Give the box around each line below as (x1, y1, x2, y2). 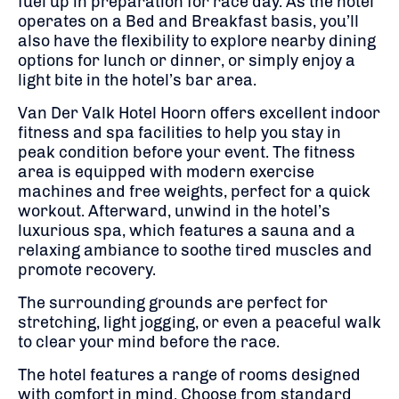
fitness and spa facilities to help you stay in (18, 122, 341, 142)
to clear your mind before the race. (18, 331, 280, 352)
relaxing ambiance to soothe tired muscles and (18, 240, 372, 260)
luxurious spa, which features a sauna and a (18, 220, 355, 240)
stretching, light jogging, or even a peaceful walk (18, 312, 381, 332)
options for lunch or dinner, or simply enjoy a (18, 50, 355, 70)
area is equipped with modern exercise (18, 161, 314, 182)
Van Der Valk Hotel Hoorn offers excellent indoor (18, 102, 380, 123)
